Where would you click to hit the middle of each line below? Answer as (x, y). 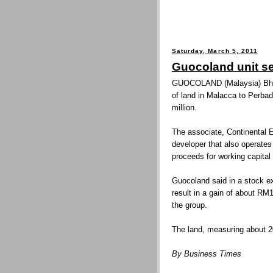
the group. (190, 205)
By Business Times (207, 254)
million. (184, 108)
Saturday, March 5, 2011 (215, 51)
